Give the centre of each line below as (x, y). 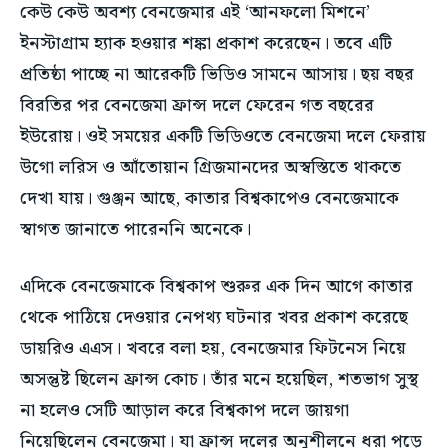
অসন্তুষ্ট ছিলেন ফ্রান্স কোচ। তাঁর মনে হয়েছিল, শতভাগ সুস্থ (219, 380)
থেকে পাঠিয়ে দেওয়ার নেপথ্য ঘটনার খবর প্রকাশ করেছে (214, 318)
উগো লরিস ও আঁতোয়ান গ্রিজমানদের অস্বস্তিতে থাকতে (210, 168)
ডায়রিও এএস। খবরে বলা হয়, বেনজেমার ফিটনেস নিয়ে (213, 349)
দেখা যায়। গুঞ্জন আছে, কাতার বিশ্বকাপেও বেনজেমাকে (209, 199)
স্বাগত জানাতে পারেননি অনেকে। (135, 230)
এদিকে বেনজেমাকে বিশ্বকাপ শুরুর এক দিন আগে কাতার (216, 287)
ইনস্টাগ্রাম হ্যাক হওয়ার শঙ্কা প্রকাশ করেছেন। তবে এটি (206, 44)
